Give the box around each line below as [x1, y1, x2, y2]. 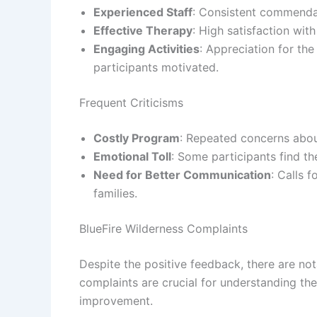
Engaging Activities [93, 41, 200, 56]
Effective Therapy [93, 23, 192, 38]
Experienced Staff [93, 4, 192, 19]
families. [93, 185, 137, 200]
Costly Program [93, 130, 180, 145]
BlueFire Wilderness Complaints [79, 221, 248, 236]
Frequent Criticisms [79, 95, 183, 110]
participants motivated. [93, 59, 219, 74]
